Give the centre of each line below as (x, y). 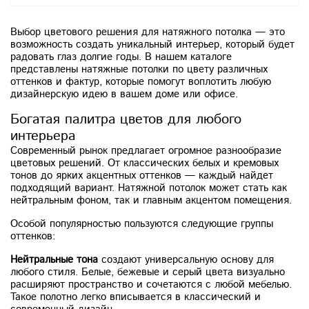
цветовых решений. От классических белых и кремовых (144, 163)
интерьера (43, 136)
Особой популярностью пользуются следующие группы (142, 224)
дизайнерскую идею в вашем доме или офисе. (124, 94)
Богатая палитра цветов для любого (126, 120)
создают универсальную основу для (186, 260)
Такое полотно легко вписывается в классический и (136, 297)
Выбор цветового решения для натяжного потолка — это (148, 32)
